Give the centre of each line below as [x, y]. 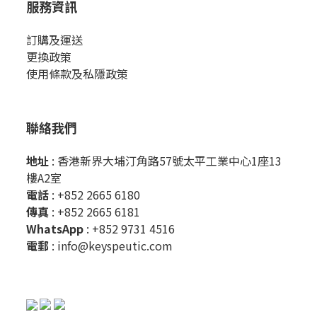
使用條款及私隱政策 [77, 74]
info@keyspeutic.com [115, 246]
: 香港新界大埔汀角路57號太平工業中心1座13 [167, 161]
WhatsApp [56, 229]
